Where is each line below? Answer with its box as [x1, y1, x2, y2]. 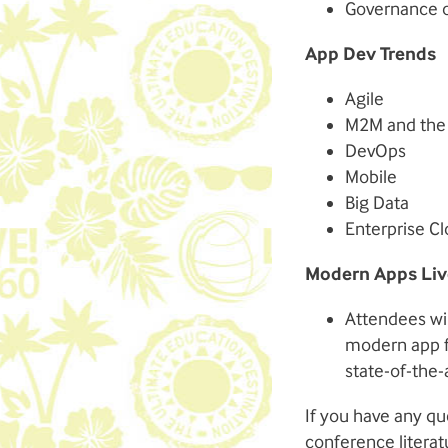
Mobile [345, 166, 397, 188]
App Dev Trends [305, 43, 436, 65]
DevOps [345, 140, 406, 162]
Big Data [345, 192, 409, 214]
